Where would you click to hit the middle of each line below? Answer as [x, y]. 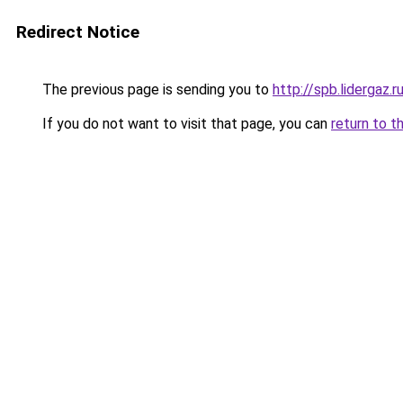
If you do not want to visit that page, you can [185, 124]
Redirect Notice [78, 32]
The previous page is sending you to [156, 90]
